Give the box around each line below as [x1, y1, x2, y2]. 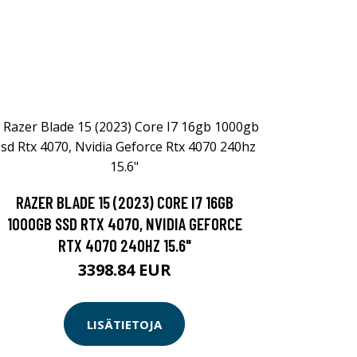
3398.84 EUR [77, 259, 171, 280]
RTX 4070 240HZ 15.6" [57, 235, 191, 255]
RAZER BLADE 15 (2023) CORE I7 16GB [15, 192, 233, 212]
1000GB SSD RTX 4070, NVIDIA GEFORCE [6, 214, 242, 233]
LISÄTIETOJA [87, 316, 162, 332]
